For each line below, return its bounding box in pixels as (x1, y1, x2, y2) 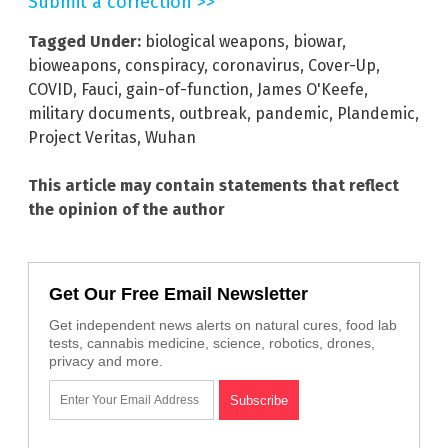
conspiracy (125, 56, 204, 76)
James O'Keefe (257, 80, 364, 100)
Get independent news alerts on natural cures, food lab (49, 317, 397, 334)
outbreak (179, 104, 247, 124)
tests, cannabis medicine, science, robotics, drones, (49, 335, 375, 352)
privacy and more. (49, 353, 163, 370)
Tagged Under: (28, 32, 141, 52)
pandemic (255, 104, 329, 124)
